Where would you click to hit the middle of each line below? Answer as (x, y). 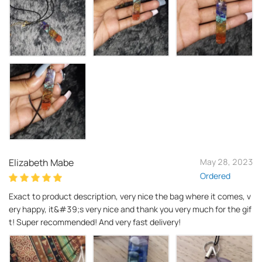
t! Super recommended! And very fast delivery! (95, 222)
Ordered (215, 175)
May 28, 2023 (227, 161)
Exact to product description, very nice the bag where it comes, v (130, 196)
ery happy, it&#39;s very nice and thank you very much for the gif (130, 209)
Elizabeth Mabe (41, 162)
